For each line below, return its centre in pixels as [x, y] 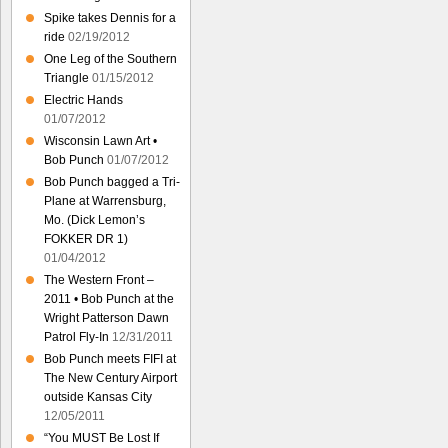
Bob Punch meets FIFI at [110, 359]
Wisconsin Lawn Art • [100, 141]
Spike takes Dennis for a [110, 18]
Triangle [66, 78]
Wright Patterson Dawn [106, 318]
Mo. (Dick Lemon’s [94, 220]
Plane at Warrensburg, [105, 201]
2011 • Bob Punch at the [109, 299]
